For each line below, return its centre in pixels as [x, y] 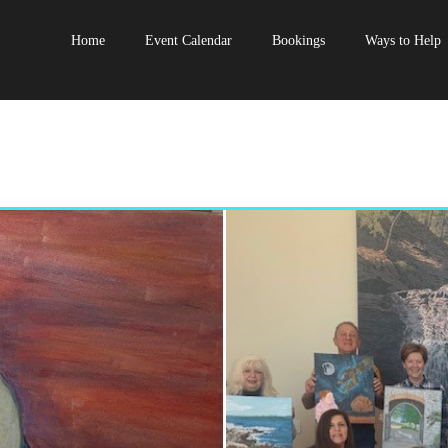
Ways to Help [403, 40]
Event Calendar [188, 40]
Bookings [298, 40]
